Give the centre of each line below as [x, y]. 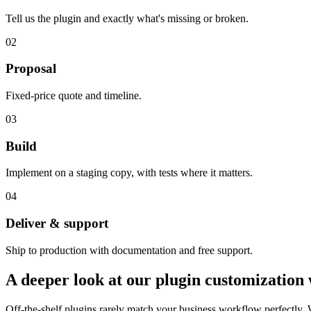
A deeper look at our [81, 279]
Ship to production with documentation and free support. [129, 250]
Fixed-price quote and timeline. [74, 96]
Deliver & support [57, 224]
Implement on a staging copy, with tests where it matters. [129, 173]
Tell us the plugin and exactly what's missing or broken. [127, 18]
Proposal [31, 69]
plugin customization [230, 279]
